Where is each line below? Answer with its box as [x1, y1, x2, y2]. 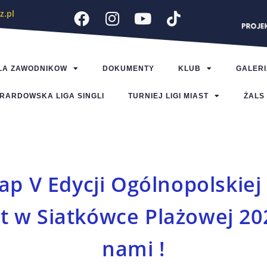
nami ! [102, 235, 165, 263]
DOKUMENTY [102, 64, 154, 73]
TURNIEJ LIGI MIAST [128, 92, 209, 101]
